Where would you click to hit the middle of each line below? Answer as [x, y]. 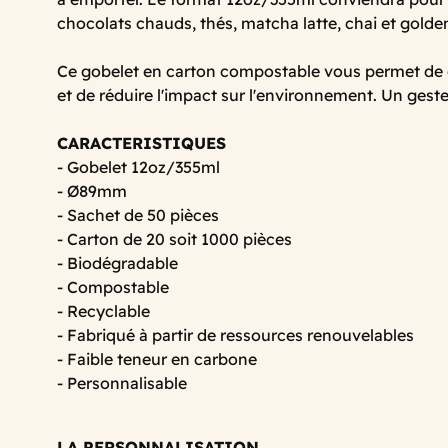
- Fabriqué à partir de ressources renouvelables [235, 334]
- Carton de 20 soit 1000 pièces [174, 238]
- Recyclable [103, 310]
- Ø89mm [94, 190]
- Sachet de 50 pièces [138, 214]
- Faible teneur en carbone [157, 358]
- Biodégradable [117, 262]
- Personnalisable [122, 382]
